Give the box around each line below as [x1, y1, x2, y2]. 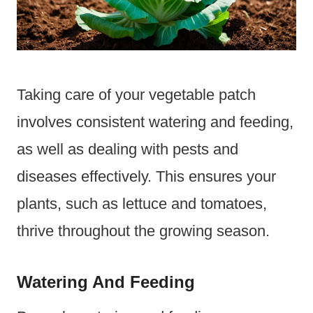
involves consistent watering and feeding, [17, 113, 293, 131]
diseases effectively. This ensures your [17, 168, 276, 186]
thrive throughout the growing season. [17, 222, 270, 240]
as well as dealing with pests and [17, 140, 238, 159]
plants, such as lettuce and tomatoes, [17, 195, 267, 213]
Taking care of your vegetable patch [17, 86, 256, 104]
